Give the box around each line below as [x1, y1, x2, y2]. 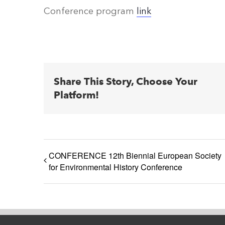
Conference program [44, 6, 137, 17]
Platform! [54, 88, 99, 101]
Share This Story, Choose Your [54, 75, 197, 87]
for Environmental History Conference [49, 161, 182, 173]
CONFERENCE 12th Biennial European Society [49, 149, 221, 161]
